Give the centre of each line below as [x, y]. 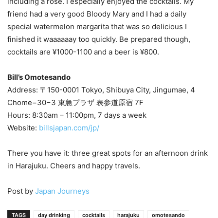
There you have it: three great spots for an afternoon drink [108, 153]
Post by [21, 191]
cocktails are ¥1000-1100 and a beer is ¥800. [83, 52]
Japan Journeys [62, 191]
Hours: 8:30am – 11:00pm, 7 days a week [77, 115]
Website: [23, 127]
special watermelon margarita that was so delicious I [97, 26]
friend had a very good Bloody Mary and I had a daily [97, 14]
